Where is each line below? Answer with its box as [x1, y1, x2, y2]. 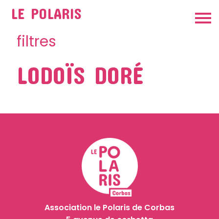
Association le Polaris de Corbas [44, 202, 175, 214]
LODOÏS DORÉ [16, 61, 144, 89]
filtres [16, 31, 56, 52]
